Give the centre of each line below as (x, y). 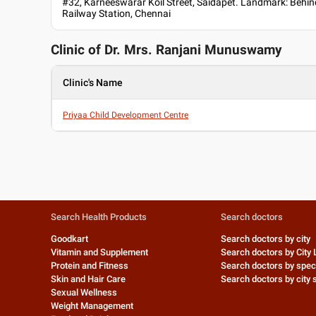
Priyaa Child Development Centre (126, 115)
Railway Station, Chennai (116, 13)
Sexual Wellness (84, 292)
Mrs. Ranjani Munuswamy (203, 50)
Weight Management (92, 306)
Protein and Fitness (90, 266)
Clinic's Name (93, 83)
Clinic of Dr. (87, 50)
